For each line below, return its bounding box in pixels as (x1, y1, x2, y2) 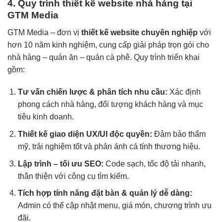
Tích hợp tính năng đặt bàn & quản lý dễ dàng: (17, 189, 192, 198)
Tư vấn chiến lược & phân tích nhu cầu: (17, 88, 167, 97)
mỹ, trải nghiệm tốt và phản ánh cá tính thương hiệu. (17, 142, 200, 151)
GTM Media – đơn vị (7, 28, 81, 37)
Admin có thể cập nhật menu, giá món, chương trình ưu (17, 201, 212, 210)
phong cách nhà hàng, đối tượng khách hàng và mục (17, 100, 203, 109)
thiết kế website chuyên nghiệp (81, 28, 198, 37)
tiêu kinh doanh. (17, 112, 74, 121)
